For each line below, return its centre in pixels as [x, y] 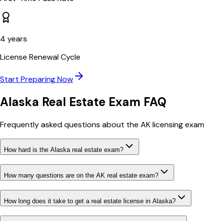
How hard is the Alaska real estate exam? [64, 150]
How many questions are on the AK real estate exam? [81, 176]
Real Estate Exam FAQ [103, 102]
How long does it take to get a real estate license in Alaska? [90, 201]
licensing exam [177, 124]
